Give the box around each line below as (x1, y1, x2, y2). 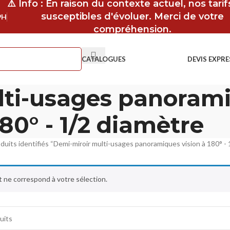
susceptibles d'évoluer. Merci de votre (41, 11, 224, 22)
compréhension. (93, 24, 171, 35)
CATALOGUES (81, 54, 126, 63)
